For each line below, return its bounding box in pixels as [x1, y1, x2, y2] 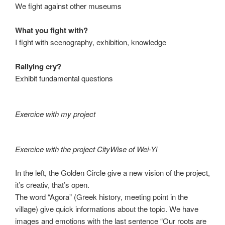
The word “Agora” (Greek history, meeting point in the [15, 191, 188, 202]
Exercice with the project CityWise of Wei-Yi [15, 144, 157, 155]
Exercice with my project [15, 108, 95, 119]
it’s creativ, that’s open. [15, 179, 89, 190]
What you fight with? [15, 25, 88, 36]
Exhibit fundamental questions [15, 73, 113, 84]
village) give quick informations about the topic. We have [15, 203, 198, 214]
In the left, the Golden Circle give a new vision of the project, [15, 167, 210, 178]
